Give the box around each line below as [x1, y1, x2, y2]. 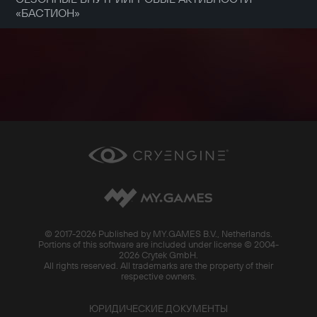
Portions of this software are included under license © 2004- [38, 238, 279, 250]
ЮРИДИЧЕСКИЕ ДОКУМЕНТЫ [89, 302, 228, 315]
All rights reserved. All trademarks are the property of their [44, 260, 273, 271]
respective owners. [120, 270, 197, 282]
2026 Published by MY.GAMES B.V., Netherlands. [76, 228, 272, 239]
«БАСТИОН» [16, 5, 80, 20]
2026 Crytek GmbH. [119, 249, 198, 260]
